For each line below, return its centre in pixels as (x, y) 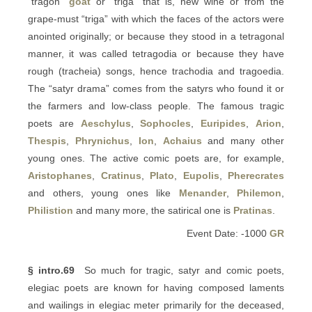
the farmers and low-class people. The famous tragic (156, 106)
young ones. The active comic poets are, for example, (156, 158)
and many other (243, 141)
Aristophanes (60, 175)
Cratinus (121, 175)
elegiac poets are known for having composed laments (156, 288)
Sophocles (166, 123)
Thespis (47, 141)
